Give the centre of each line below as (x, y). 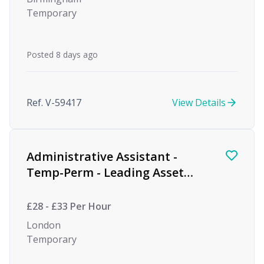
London (44, 225)
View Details (199, 103)
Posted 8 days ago (62, 55)
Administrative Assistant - (102, 156)
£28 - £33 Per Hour (69, 206)
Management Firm (80, 188)
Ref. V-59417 (54, 103)
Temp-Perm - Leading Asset (105, 172)
